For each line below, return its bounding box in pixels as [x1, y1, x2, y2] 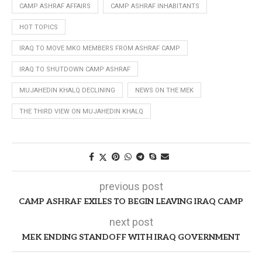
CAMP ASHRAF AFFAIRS [19, 2, 91, 10]
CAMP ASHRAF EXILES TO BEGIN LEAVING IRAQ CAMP [19, 196, 243, 206]
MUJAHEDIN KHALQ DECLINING [19, 86, 115, 94]
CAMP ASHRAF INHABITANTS [111, 2, 199, 10]
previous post [99, 180, 163, 192]
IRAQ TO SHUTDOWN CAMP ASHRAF [19, 65, 130, 73]
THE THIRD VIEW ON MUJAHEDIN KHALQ [19, 107, 143, 115]
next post [109, 215, 153, 228]
